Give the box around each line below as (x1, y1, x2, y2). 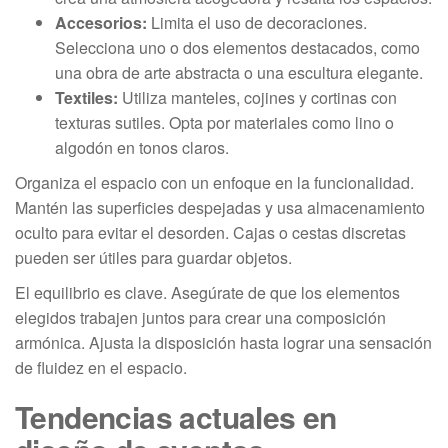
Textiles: (55, 86, 118, 110)
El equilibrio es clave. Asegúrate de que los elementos (15, 281, 400, 305)
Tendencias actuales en (15, 395, 337, 439)
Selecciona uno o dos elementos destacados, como (55, 36, 420, 60)
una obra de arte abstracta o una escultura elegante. (55, 61, 423, 85)
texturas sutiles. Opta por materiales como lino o (55, 111, 394, 135)
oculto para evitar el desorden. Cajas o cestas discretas (15, 221, 406, 245)
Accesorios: (55, 11, 147, 35)
